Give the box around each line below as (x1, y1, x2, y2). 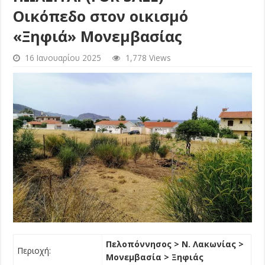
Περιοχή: (17, 244, 51, 256)
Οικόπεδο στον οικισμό (13, 6, 189, 27)
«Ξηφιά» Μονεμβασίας (13, 26, 183, 47)
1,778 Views (125, 52, 172, 64)
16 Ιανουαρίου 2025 (25, 52, 102, 64)
